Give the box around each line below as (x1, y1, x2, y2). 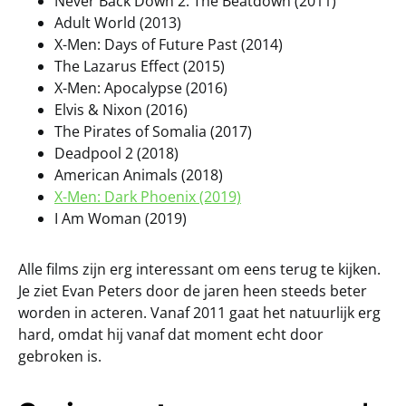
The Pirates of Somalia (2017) (54, 121, 252, 141)
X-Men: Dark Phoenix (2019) (54, 186, 241, 207)
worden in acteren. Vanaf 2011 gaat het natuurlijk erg (18, 302, 381, 323)
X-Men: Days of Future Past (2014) (54, 34, 283, 54)
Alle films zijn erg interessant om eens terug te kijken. (18, 258, 381, 279)
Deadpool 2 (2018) (54, 142, 179, 163)
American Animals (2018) (54, 164, 223, 185)
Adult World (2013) (54, 12, 181, 33)
